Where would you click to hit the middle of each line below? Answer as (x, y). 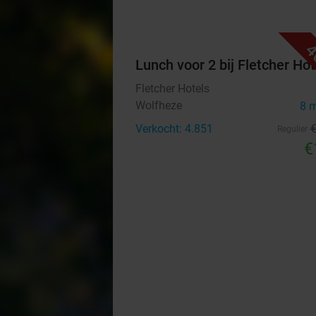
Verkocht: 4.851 (174, 129)
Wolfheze (159, 105)
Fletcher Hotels (172, 89)
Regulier (292, 129)
